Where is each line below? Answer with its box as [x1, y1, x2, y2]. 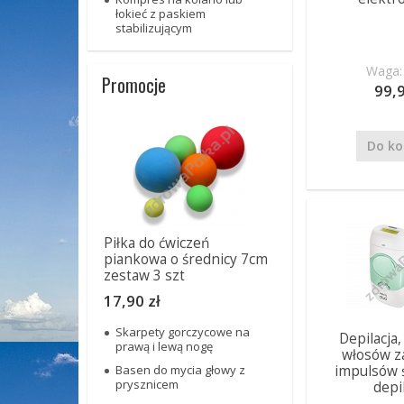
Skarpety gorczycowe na [115, 324, 250, 340]
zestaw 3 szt [104, 266, 185, 285]
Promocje [102, 71, 166, 98]
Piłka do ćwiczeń [104, 234, 209, 252]
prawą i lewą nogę [115, 338, 213, 354]
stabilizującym [115, 20, 192, 36]
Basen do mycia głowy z [115, 362, 245, 378]
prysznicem [115, 376, 179, 392]
